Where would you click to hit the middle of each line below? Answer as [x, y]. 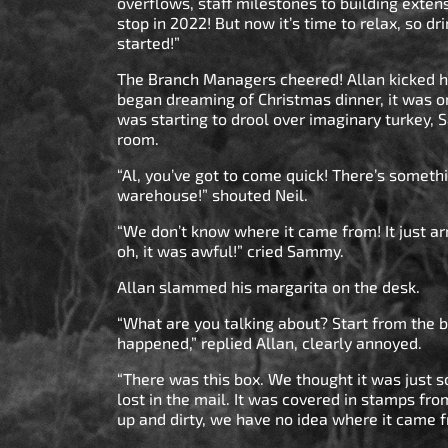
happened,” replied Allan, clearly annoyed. [273, 342]
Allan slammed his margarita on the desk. [272, 286]
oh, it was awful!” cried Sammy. [234, 250]
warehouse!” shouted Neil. [216, 194]
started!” [150, 42]
